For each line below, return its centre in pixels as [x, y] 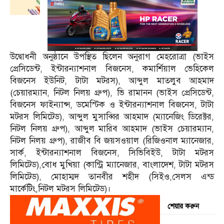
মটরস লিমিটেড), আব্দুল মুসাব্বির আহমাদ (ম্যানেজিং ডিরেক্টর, [112, 116]
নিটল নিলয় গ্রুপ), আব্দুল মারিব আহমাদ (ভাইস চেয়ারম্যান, [112, 128]
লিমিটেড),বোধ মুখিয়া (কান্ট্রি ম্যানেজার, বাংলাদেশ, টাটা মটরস [112, 164]
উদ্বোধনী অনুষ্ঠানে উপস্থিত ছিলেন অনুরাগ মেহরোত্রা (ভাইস [112, 56]
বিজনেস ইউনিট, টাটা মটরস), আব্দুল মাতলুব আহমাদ [112, 80]
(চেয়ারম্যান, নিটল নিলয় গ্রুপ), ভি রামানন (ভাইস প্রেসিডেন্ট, [112, 92]
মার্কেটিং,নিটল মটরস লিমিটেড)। [60, 188]
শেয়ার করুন [183, 206]
